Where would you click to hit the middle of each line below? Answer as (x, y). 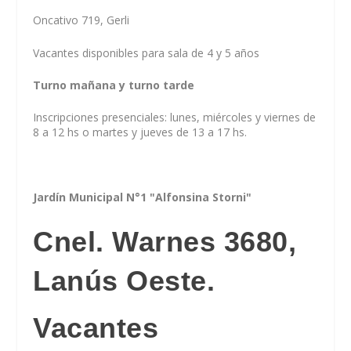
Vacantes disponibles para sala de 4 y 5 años (147, 52)
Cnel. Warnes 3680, (165, 241)
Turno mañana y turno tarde (114, 85)
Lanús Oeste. (124, 280)
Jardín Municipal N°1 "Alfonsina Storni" (144, 197)
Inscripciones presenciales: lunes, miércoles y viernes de (175, 118)
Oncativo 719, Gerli (81, 20)
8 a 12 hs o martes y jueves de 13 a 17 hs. (140, 132)
